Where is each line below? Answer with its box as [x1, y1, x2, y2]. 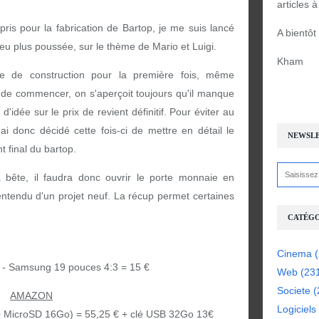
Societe [277, 285, 310, 296]
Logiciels [277, 303, 316, 315]
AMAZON [10, 290, 53, 301]
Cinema [277, 248, 312, 259]
